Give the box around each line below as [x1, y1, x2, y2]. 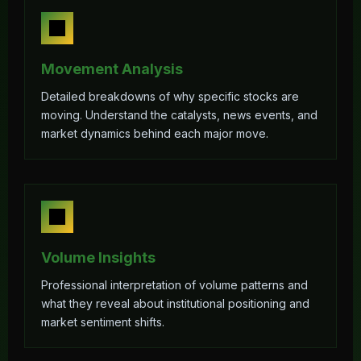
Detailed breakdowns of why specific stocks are [41, 89, 299, 103]
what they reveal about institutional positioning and [41, 297, 309, 310]
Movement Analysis [41, 60, 183, 77]
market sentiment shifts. [41, 315, 164, 329]
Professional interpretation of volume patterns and [41, 278, 308, 292]
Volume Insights [41, 249, 156, 266]
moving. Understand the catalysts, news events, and [41, 108, 317, 122]
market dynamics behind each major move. [41, 127, 268, 140]
